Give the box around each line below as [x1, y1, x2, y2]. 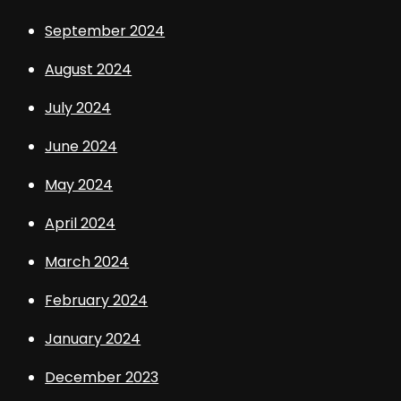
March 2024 [45, 252, 130, 273]
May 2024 [45, 175, 114, 196]
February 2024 [45, 290, 149, 311]
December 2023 [45, 367, 159, 388]
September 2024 [45, 21, 166, 42]
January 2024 [45, 328, 141, 350]
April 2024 [45, 213, 116, 235]
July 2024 [45, 98, 112, 119]
